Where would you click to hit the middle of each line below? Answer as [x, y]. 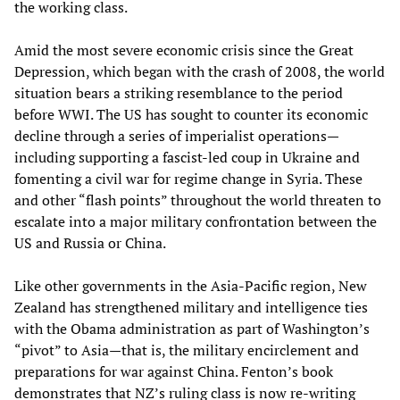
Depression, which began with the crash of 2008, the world [200, 72]
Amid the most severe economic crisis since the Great [184, 50]
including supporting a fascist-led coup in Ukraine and [187, 158]
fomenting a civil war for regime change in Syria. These [188, 179]
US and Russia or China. [90, 243]
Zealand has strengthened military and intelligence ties [191, 308]
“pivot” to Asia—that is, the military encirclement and [187, 350]
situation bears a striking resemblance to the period [179, 93]
